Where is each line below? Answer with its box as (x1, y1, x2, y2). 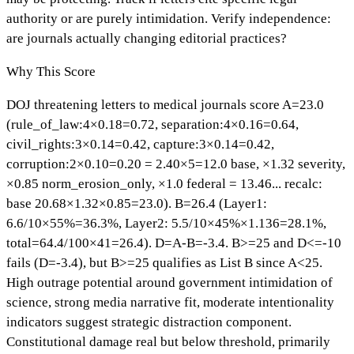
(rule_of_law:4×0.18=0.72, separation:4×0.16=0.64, (6, 116, 299, 132)
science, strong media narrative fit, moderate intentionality (6, 294, 334, 310)
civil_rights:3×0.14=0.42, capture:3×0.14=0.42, (6, 136, 274, 152)
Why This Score (6, 63, 96, 79)
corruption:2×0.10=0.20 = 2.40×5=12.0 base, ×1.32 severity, (6, 156, 345, 171)
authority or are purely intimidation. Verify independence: (6, 10, 331, 26)
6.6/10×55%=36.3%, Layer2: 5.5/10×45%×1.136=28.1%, (6, 215, 326, 231)
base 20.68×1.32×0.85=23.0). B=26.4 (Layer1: (6, 195, 267, 211)
